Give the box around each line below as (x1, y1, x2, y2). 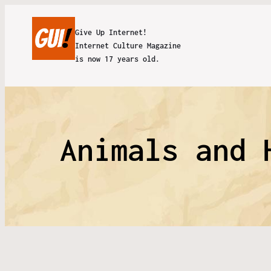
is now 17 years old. (74, 54, 160, 64)
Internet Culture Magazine (74, 41, 181, 50)
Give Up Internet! (74, 27, 147, 37)
